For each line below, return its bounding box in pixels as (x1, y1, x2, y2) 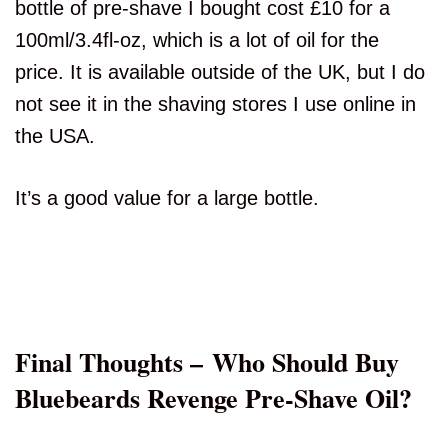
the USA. (15, 125, 95, 148)
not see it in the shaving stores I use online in (15, 93, 416, 116)
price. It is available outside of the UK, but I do (15, 61, 425, 84)
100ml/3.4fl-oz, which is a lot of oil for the (15, 29, 379, 52)
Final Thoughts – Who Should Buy (15, 343, 399, 382)
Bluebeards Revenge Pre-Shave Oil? (15, 379, 412, 418)
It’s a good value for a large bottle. (15, 187, 319, 210)
